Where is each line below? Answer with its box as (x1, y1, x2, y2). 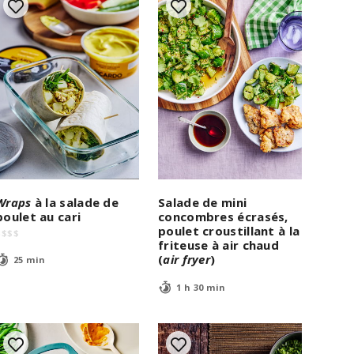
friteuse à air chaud (158, 236, 280, 253)
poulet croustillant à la (158, 222, 300, 239)
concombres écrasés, (158, 208, 288, 224)
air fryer (163, 250, 211, 267)
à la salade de (31, 194, 119, 210)
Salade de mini (158, 194, 247, 210)
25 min (13, 254, 46, 266)
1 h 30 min (175, 281, 226, 294)
